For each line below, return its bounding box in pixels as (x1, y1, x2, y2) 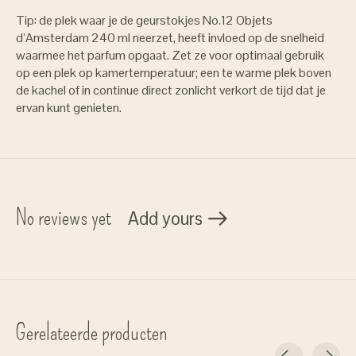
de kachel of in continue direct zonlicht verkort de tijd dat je (16, 82, 326, 99)
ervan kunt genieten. (16, 99, 122, 117)
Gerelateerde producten (16, 319, 168, 346)
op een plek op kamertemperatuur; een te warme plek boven (16, 64, 331, 82)
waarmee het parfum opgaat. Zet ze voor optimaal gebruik (16, 47, 324, 64)
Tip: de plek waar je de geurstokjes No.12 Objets (16, 12, 273, 29)
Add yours (127, 207, 203, 230)
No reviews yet (16, 203, 111, 230)
